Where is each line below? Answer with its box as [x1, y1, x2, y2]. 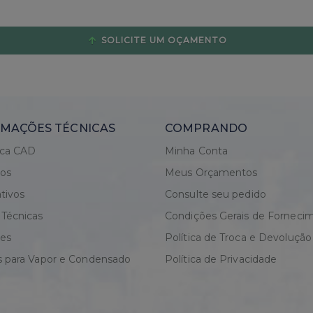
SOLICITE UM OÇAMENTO [98, 35, 227, 45]
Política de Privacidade [165, 253, 277, 265]
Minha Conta [165, 145, 228, 157]
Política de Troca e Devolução [165, 231, 312, 244]
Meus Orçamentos [165, 166, 258, 179]
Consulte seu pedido [165, 188, 266, 201]
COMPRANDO [165, 122, 247, 135]
